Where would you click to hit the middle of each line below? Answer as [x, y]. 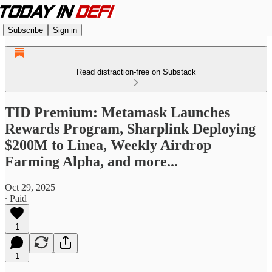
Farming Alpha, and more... [91, 161]
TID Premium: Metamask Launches [117, 112]
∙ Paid [16, 198]
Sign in [65, 30]
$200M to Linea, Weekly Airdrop [108, 145]
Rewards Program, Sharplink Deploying [130, 128]
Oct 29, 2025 [30, 187]
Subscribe [25, 30]
